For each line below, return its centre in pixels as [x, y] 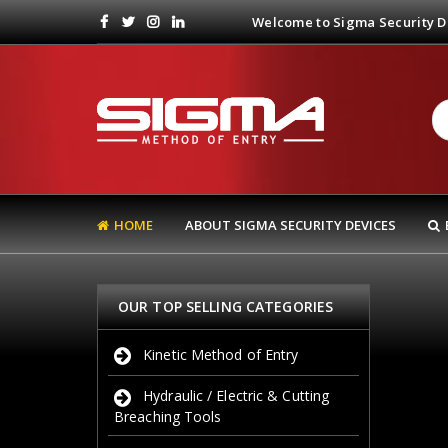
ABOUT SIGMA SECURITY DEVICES [290, 225]
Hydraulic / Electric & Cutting [236, 396]
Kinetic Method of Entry [221, 354]
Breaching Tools [168, 416]
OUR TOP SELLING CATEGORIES [226, 306]
